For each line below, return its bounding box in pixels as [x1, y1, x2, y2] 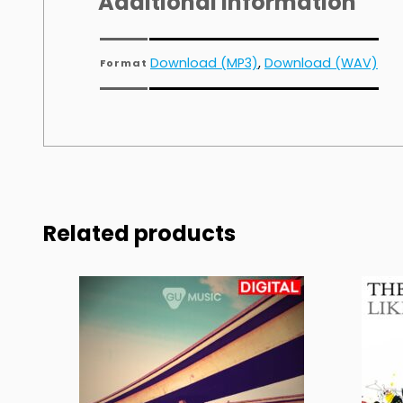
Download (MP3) [150, 53, 258, 72]
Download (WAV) [264, 53, 378, 72]
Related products [43, 219, 236, 249]
